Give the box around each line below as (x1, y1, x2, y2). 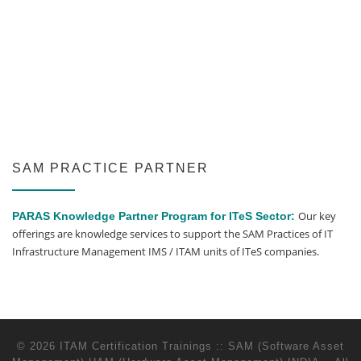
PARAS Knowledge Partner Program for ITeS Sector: (12, 209, 295, 222)
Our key (298, 208, 336, 223)
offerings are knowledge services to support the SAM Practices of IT (12, 226, 333, 241)
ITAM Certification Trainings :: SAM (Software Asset (60, 340, 344, 353)
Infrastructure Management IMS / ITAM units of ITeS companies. (12, 243, 319, 259)
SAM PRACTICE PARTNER (12, 160, 209, 175)
